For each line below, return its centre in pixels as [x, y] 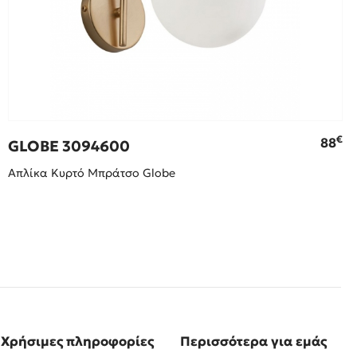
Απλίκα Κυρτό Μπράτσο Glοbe [92, 173]
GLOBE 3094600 [69, 147]
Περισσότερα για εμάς [253, 342]
